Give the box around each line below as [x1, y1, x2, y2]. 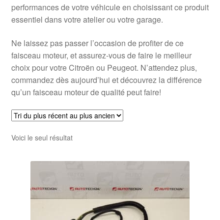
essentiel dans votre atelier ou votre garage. [11, 14, 163, 26]
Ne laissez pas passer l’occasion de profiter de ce [11, 37, 184, 49]
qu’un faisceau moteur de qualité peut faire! [11, 86, 161, 98]
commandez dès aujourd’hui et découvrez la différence [11, 74, 202, 85]
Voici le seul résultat [11, 133, 73, 143]
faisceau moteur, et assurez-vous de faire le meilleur [11, 49, 192, 61]
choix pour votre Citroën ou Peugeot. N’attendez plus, [11, 61, 197, 73]
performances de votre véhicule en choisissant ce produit [11, 1, 209, 13]
